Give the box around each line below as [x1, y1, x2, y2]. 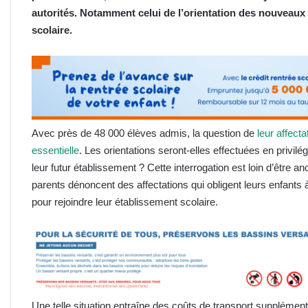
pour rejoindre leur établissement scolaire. [32, 195, 218, 208]
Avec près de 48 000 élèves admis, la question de [32, 126, 257, 139]
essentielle [32, 144, 79, 156]
